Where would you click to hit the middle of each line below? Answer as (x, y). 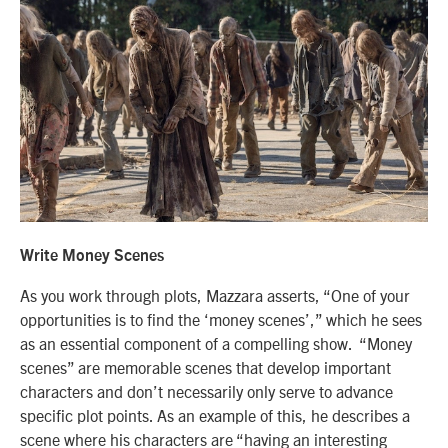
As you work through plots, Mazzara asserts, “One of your (215, 294)
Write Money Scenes (92, 256)
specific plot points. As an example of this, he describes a (215, 414)
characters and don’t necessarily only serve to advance (206, 390)
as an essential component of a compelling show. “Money (216, 342)
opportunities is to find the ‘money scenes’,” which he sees (221, 318)
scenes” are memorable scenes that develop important (205, 366)
